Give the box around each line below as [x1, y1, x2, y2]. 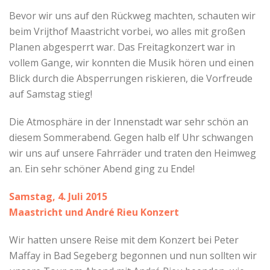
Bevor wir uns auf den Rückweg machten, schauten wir [9, 8, 256, 22]
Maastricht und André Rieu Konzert [9, 205, 179, 219]
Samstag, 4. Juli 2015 [9, 189, 107, 203]
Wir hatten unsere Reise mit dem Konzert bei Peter [9, 233, 239, 246]
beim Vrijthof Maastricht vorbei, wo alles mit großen [9, 24, 245, 38]
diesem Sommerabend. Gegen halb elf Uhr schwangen [9, 130, 253, 144]
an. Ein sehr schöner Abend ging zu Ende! [9, 162, 195, 175]
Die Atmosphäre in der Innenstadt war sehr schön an [9, 115, 248, 128]
